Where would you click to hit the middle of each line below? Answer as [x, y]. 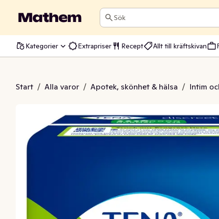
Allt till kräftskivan [180, 46]
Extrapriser [95, 46]
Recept [132, 46]
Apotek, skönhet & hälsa [134, 87]
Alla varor [62, 87]
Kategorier [42, 46]
